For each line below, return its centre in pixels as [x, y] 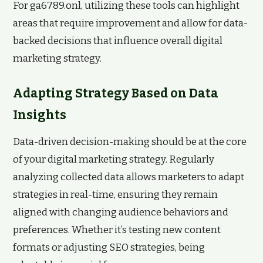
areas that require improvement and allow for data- [130, 23]
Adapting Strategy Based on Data [116, 93]
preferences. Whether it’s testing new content [117, 230]
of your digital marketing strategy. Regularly [114, 159]
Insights [40, 115]
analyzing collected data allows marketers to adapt [129, 177]
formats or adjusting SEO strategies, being [109, 247]
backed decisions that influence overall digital [118, 41]
